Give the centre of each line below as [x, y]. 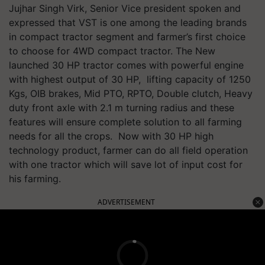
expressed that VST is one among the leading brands [128, 22]
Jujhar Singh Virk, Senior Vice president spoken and [125, 8]
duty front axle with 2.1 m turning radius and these [122, 107]
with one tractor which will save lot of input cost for [126, 164]
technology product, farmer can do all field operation [128, 150]
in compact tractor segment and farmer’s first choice [127, 36]
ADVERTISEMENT [126, 202]
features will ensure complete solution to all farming [125, 122]
